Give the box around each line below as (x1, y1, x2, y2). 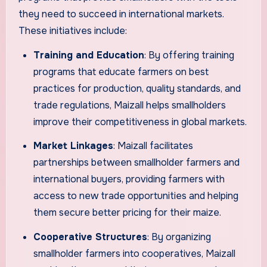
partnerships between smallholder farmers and (33, 156, 240, 169)
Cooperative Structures (33, 231, 148, 244)
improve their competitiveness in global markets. (33, 115, 247, 128)
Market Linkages (33, 139, 114, 153)
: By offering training (144, 48, 235, 61)
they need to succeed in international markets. (18, 7, 224, 20)
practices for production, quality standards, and (33, 82, 241, 95)
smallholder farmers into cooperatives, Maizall (33, 247, 236, 260)
